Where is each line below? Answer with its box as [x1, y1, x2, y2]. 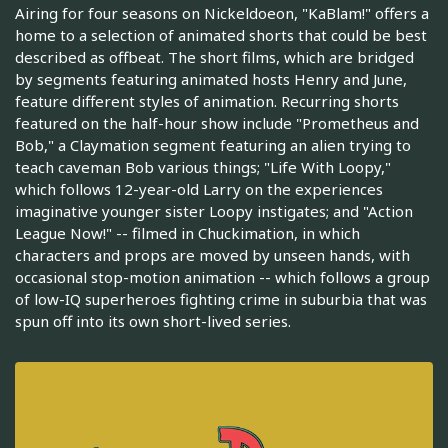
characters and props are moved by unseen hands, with [15, 245, 410, 266]
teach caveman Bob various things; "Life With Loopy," [15, 157, 391, 178]
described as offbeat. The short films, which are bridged [15, 47, 414, 68]
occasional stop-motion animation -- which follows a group [15, 267, 430, 288]
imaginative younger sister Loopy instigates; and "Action [15, 201, 413, 222]
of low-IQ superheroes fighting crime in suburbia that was [15, 289, 427, 310]
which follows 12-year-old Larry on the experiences [15, 179, 383, 200]
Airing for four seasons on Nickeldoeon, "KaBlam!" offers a [15, 3, 429, 24]
